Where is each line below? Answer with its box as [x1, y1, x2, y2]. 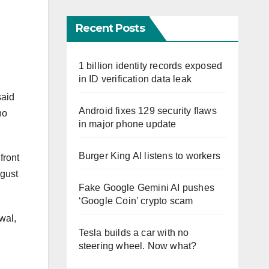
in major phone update [78, 119, 177, 130]
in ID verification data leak [78, 74, 192, 85]
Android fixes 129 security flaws [78, 106, 217, 116]
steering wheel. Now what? [78, 241, 197, 252]
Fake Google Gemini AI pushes [78, 183, 215, 193]
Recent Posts [75, 22, 145, 35]
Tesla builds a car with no [78, 228, 189, 238]
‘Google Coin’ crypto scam [78, 196, 193, 207]
